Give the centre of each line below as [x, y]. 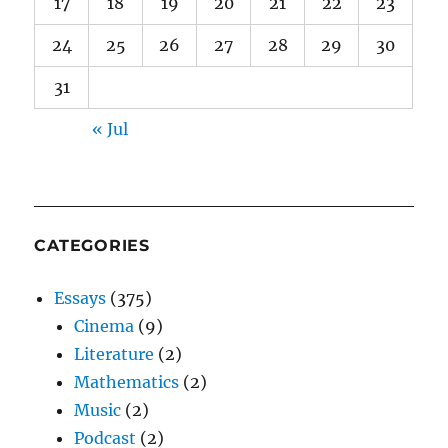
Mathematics [127, 381]
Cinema [104, 325]
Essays [80, 297]
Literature [114, 353]
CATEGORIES [92, 245]
